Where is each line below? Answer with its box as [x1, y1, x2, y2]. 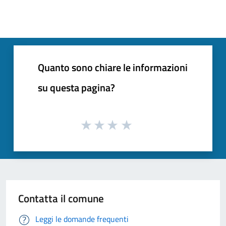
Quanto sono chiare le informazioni [38, 59, 188, 75]
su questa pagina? [38, 79, 115, 95]
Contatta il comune [18, 190, 104, 207]
